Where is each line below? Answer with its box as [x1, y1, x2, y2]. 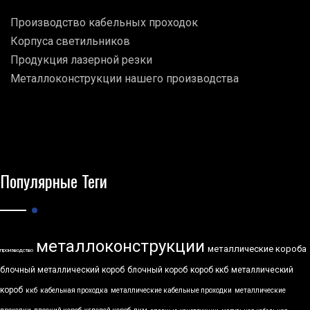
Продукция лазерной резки [10, 53, 152, 67]
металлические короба [208, 244, 307, 255]
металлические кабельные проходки [111, 286, 232, 295]
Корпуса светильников [10, 35, 130, 48]
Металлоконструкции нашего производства [10, 72, 239, 86]
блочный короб [127, 265, 188, 275]
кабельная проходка [40, 286, 108, 295]
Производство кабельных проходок [10, 16, 198, 30]
